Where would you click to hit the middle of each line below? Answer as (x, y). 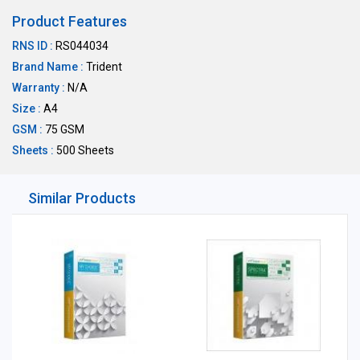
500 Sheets (84, 150)
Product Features (70, 21)
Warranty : (39, 88)
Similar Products (82, 198)
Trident (103, 67)
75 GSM (63, 129)
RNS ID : (33, 46)
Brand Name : (48, 67)
